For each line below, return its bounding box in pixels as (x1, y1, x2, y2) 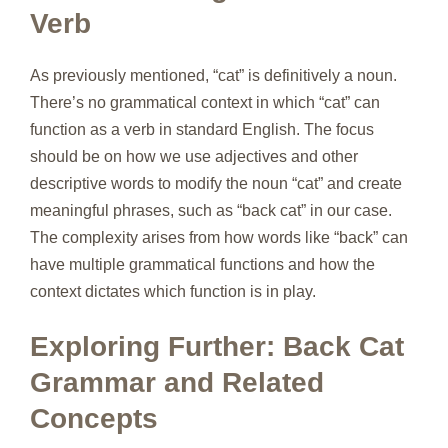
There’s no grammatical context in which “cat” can (30, 93, 380, 111)
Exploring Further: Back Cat (30, 330, 404, 362)
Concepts (30, 402, 158, 434)
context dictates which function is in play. (30, 282, 316, 300)
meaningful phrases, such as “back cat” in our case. (30, 201, 392, 219)
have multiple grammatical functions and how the (30, 255, 375, 273)
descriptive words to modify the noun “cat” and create (30, 174, 402, 192)
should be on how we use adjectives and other (30, 147, 358, 165)
